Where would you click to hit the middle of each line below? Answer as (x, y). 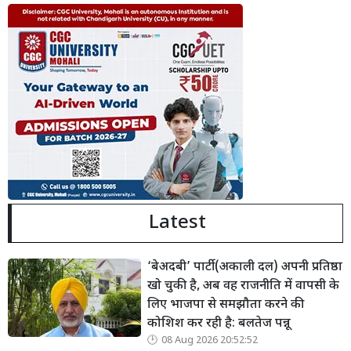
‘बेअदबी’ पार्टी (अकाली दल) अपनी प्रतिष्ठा (245, 268)
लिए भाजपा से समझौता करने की (226, 306)
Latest (177, 224)
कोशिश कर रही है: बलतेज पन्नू (219, 324)
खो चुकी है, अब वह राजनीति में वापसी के (243, 287)
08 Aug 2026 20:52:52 (210, 341)
